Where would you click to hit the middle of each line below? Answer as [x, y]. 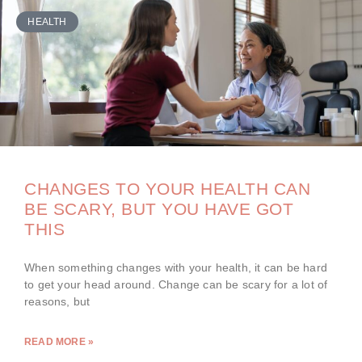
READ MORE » [59, 341]
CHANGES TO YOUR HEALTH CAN [167, 188]
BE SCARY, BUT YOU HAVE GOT [159, 208]
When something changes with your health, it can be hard [176, 267]
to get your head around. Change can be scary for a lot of [176, 284]
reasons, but [57, 301]
